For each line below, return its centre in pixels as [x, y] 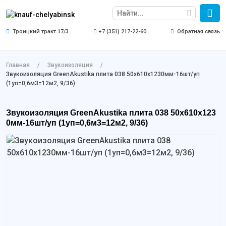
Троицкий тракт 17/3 [40, 32]
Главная [18, 65]
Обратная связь [199, 32]
